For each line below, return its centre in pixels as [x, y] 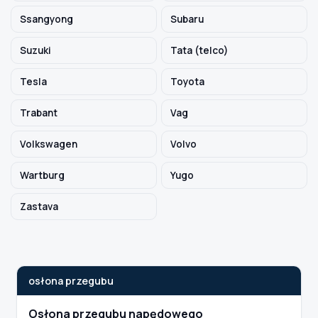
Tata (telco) [199, 50]
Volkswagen [49, 144]
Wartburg [42, 175]
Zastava [39, 207]
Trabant [39, 113]
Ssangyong [46, 19]
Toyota [187, 82]
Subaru [187, 19]
